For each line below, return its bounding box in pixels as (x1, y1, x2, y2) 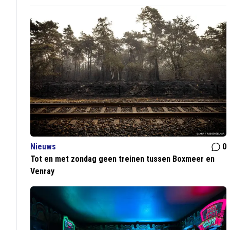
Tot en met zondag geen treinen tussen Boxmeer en (30, 154, 215, 164)
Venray (30, 166, 55, 177)
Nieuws (30, 142, 56, 152)
